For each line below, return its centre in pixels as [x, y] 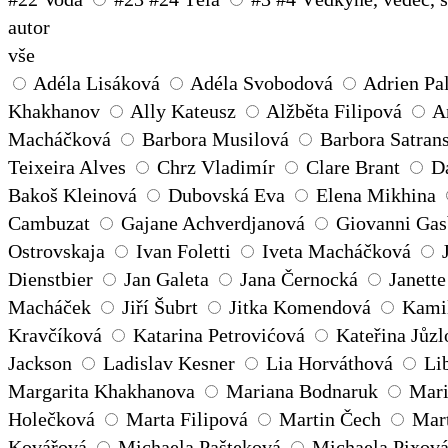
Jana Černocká [299, 279]
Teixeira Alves [67, 167]
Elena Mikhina [376, 195]
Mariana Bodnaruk [302, 391]
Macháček [49, 307]
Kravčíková [55, 335]
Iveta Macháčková [336, 251]
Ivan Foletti [183, 251]
